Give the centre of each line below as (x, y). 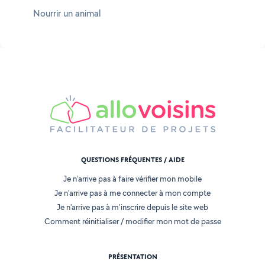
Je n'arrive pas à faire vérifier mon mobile (132, 179)
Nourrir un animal (67, 13)
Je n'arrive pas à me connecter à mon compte (132, 193)
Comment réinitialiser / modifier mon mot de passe (132, 222)
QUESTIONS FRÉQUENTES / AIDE (132, 160)
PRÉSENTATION (132, 257)
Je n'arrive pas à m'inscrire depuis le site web (132, 207)
